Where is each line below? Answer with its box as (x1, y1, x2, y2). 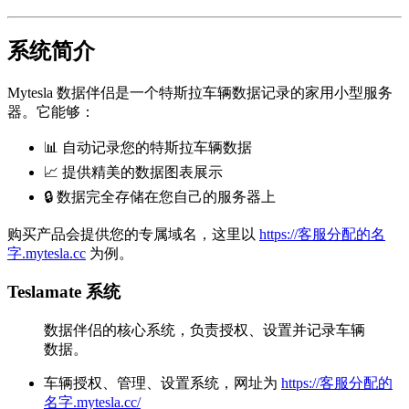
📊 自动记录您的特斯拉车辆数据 (44, 139, 252, 155)
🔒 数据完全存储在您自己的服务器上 (44, 188, 276, 204)
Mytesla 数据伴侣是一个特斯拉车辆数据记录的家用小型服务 (7, 84, 393, 100)
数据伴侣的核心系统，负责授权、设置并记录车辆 (44, 322, 365, 339)
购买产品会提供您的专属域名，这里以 (7, 225, 259, 242)
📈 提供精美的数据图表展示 (44, 163, 223, 180)
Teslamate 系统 (7, 282, 121, 302)
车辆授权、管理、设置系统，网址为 (44, 375, 281, 392)
